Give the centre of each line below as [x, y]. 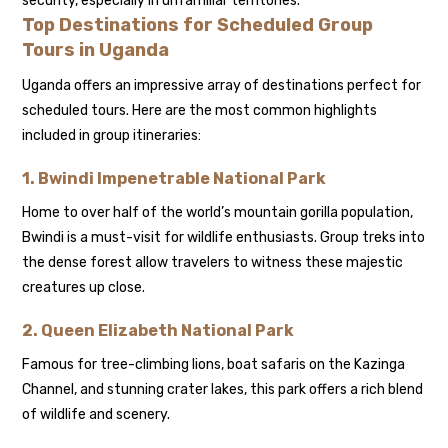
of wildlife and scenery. [96, 415]
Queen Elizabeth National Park [168, 331]
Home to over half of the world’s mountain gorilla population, [218, 213]
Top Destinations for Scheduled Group [198, 25]
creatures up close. [84, 288]
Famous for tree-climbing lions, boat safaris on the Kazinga [214, 365]
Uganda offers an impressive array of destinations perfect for [222, 86]
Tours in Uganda [96, 50]
